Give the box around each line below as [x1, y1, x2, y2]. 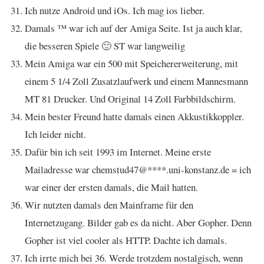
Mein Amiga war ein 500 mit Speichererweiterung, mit [25, 57, 238, 70]
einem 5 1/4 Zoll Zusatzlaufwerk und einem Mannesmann [25, 74, 248, 88]
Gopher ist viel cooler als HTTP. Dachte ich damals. [25, 233, 227, 247]
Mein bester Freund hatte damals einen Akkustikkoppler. [25, 110, 244, 123]
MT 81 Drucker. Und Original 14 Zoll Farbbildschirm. [25, 92, 236, 105]
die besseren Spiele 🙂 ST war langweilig [25, 39, 185, 52]
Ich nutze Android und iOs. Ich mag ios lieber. [25, 4, 204, 17]
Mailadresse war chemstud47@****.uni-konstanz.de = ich [25, 163, 251, 176]
